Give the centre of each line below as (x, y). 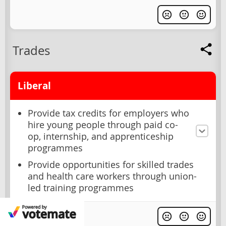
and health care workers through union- (112, 177)
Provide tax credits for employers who (108, 114)
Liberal (34, 86)
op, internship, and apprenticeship (101, 137)
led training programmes (81, 188)
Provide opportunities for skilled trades (111, 165)
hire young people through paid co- (103, 125)
